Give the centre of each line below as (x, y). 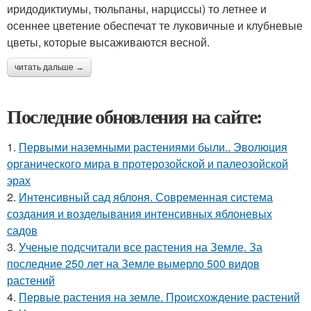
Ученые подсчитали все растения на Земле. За (141, 247)
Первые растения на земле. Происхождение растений (159, 297)
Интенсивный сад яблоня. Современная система (146, 197)
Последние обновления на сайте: (135, 116)
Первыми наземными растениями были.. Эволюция (153, 147)
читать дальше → (49, 67)
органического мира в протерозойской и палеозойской (148, 163)
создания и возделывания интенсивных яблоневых (140, 213)
